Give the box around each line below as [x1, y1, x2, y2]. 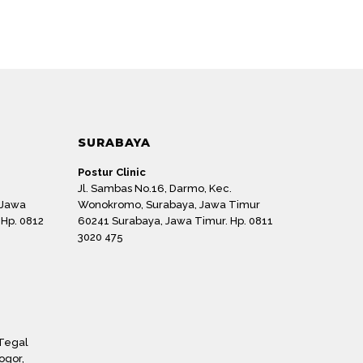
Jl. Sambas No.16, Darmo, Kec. [78, 182, 232, 195]
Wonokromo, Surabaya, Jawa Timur [78, 199, 260, 211]
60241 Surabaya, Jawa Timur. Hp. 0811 [78, 215, 273, 228]
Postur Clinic [78, 166, 146, 179]
